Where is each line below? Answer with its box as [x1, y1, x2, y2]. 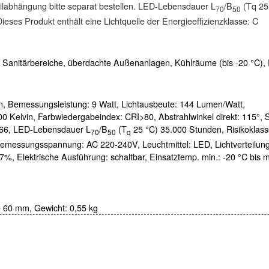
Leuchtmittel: [142, 138, 193, 151]
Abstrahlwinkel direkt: [159, 110, 242, 123]
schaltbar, [110, 151, 150, 163]
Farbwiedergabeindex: [38, 110, 125, 123]
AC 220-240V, [86, 138, 142, 151]
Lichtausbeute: [121, 98, 180, 110]
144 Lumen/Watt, [180, 98, 245, 110]
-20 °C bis [223, 151, 261, 163]
